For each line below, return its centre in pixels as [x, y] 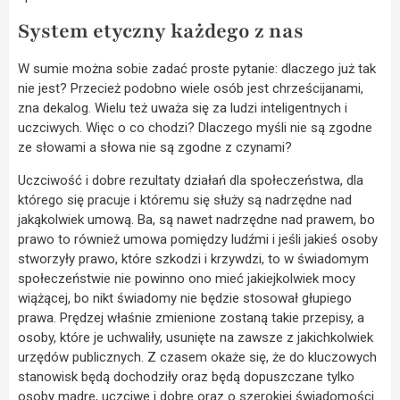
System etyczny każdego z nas [161, 32]
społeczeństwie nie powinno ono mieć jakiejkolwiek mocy [187, 278]
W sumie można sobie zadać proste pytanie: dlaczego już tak [197, 69]
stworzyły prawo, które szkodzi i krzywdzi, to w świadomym [193, 258]
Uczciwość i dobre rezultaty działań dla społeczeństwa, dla [191, 180]
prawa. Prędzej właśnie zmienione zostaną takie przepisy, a [191, 317]
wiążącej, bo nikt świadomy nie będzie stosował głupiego [185, 298]
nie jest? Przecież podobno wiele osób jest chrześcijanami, [191, 89]
